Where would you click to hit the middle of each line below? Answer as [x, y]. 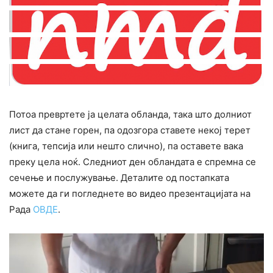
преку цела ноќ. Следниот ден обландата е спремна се [133, 162]
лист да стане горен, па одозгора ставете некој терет [130, 130]
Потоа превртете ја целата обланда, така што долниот [130, 115]
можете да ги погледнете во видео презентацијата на [130, 194]
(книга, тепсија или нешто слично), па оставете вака [126, 146]
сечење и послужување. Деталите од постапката [119, 178]
